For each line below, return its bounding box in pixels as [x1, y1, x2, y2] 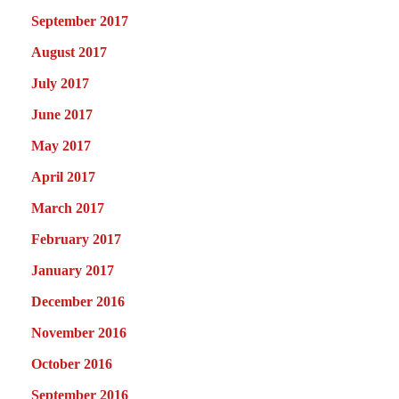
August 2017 [31, 44, 107, 60]
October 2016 [31, 355, 112, 371]
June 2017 [31, 106, 93, 122]
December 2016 [31, 293, 125, 309]
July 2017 [31, 75, 89, 91]
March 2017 [31, 199, 104, 216]
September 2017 [31, 12, 128, 28]
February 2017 [31, 231, 121, 247]
